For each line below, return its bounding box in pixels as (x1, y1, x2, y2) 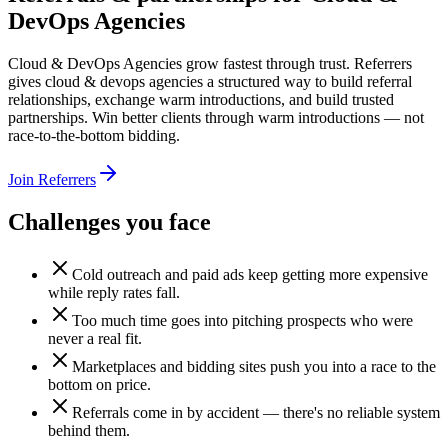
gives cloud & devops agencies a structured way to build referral (8, 72, 412, 90)
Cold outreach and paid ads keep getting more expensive (72, 265, 428, 283)
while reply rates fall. (48, 283, 180, 301)
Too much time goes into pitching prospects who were (72, 311, 413, 329)
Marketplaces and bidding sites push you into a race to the (72, 357, 436, 375)
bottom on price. (48, 375, 151, 393)
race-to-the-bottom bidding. (8, 126, 180, 144)
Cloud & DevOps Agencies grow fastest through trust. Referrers (8, 54, 412, 72)
